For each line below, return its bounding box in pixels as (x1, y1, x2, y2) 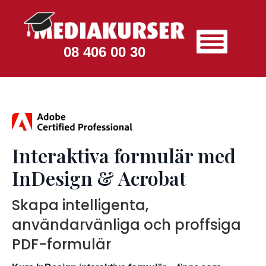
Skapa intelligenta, (12, 195, 148, 216)
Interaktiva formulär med (12, 142, 236, 169)
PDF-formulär (12, 235, 111, 255)
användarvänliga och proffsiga (12, 215, 241, 235)
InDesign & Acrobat (12, 165, 186, 191)
